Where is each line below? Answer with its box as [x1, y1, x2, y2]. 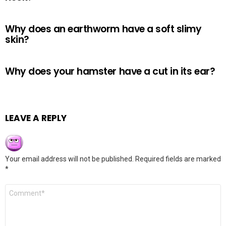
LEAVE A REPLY [5, 112, 67, 124]
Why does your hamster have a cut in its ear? [5, 65, 215, 78]
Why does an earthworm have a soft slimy [5, 22, 202, 36]
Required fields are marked [135, 155, 221, 163]
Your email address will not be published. [5, 155, 134, 163]
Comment [5, 183, 41, 193]
